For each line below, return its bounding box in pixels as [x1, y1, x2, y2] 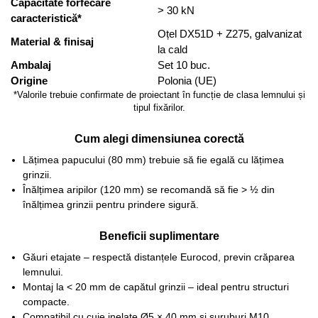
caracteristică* [11, 12, 82, 25]
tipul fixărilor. [133, 103, 185, 114]
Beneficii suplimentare [99, 229, 219, 242]
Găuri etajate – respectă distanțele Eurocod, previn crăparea [22, 251, 295, 263]
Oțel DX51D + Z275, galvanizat [158, 28, 302, 40]
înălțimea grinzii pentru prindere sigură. [22, 198, 199, 210]
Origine [11, 75, 48, 87]
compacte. [22, 295, 70, 307]
